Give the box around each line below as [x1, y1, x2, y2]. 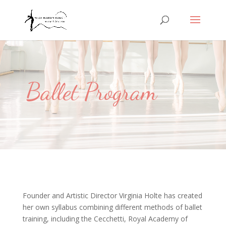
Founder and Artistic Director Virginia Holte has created [22, 191, 202, 200]
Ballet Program [26, 77, 157, 106]
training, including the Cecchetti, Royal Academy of [22, 214, 188, 223]
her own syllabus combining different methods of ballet [22, 202, 202, 212]
